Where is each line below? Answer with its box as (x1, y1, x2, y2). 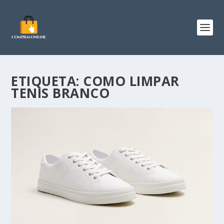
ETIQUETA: (11, 72, 83, 90)
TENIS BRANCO (11, 84, 110, 102)
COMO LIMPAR (83, 72, 179, 90)
